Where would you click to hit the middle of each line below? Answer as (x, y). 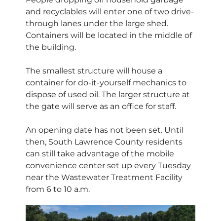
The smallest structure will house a (94, 71)
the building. (51, 47)
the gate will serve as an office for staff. (101, 107)
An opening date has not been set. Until (105, 130)
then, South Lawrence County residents (104, 142)
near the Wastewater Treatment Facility (104, 178)
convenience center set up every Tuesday (108, 166)
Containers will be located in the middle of (109, 36)
